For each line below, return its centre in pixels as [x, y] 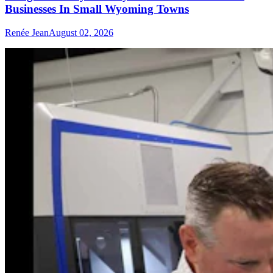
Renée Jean [27, 32]
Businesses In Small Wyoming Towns [97, 9]
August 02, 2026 [81, 32]
